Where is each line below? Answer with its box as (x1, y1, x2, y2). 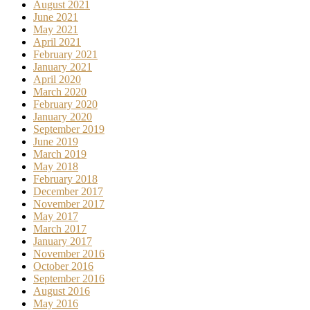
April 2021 (33, 36, 81, 48)
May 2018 (33, 161, 78, 173)
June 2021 (33, 11, 78, 24)
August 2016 (33, 285, 90, 298)
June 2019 (33, 136, 78, 148)
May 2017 (33, 210, 78, 223)
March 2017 (33, 223, 86, 235)
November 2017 (33, 198, 104, 210)
